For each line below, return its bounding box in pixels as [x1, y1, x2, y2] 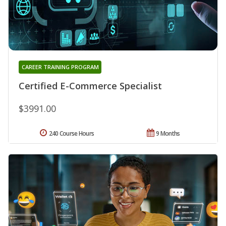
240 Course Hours [48, 129, 94, 138]
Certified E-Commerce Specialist [19, 79, 162, 92]
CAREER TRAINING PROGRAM [21, 63, 99, 71]
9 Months [156, 129, 180, 138]
